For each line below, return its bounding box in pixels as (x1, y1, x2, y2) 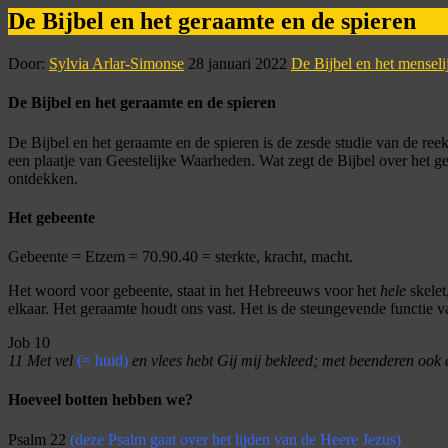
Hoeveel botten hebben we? (8, 391, 193, 409)
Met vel (23, 352, 73, 370)
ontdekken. (8, 169, 78, 187)
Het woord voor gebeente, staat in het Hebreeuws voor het (8, 282, 380, 300)
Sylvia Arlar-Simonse (49, 55, 184, 73)
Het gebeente (8, 208, 95, 226)
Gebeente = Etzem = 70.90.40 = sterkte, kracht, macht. (8, 248, 353, 266)
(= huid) (77, 352, 128, 370)
